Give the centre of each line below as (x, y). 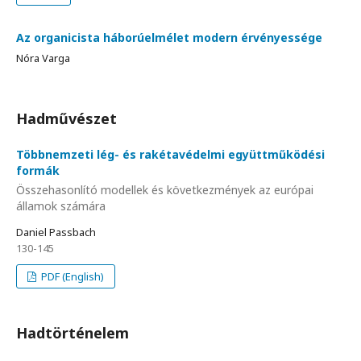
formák (38, 171)
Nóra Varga (43, 58)
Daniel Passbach (56, 232)
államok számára (61, 205)
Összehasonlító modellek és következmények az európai (165, 189)
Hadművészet (66, 119)
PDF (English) (72, 276)
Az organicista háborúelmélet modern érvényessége (169, 38)
